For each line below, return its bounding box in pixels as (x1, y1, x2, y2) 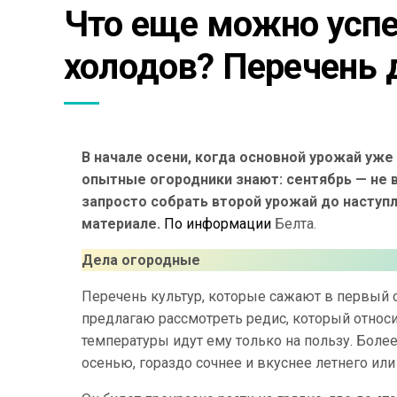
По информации (164, 215, 275, 232)
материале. (82, 215, 160, 232)
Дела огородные (82, 252, 200, 269)
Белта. (275, 215, 316, 232)
